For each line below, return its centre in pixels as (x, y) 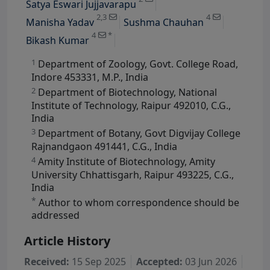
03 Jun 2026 (210, 261)
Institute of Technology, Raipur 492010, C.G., (131, 105)
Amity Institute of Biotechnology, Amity (125, 161)
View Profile (124, 12)
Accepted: (159, 261)
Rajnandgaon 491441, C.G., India (104, 146)
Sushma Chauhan (164, 22)
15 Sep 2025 (98, 261)
